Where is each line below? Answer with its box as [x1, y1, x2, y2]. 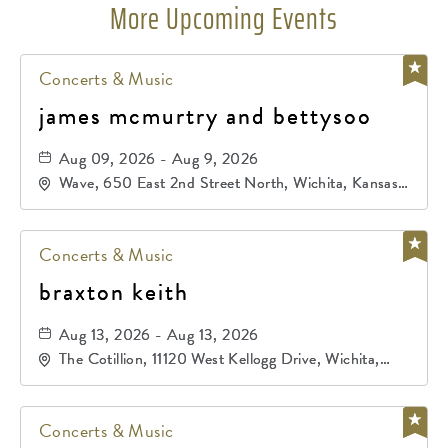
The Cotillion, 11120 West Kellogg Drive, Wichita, [59, 347, 380, 371]
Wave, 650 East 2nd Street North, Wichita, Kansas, [59, 171, 403, 195]
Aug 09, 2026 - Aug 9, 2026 [59, 147, 259, 171]
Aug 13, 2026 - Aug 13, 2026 [59, 323, 259, 347]
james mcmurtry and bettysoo [39, 98, 372, 134]
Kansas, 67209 [59, 367, 161, 391]
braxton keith [39, 274, 189, 310]
